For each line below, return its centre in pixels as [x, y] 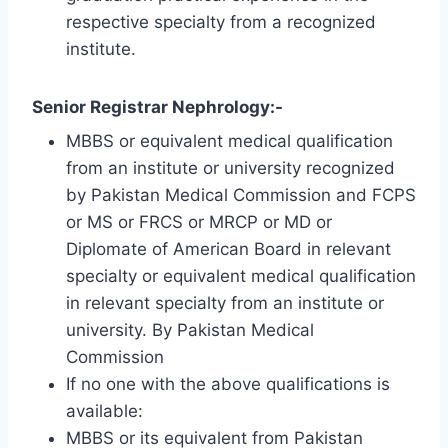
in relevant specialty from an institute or [225, 303]
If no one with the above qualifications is [228, 384]
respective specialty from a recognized [221, 21]
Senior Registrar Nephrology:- [157, 106]
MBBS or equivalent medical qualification [229, 141]
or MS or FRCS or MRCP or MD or [199, 222]
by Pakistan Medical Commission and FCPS [241, 195]
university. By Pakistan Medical [190, 330]
